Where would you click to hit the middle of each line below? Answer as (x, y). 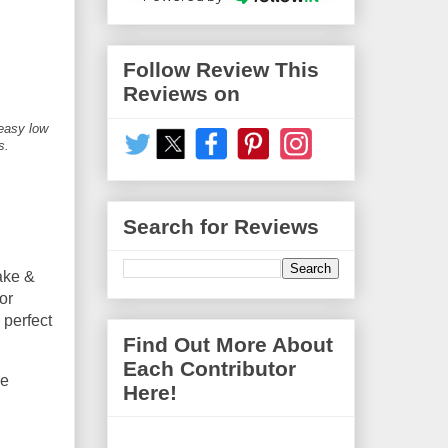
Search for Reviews (221, 226)
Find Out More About (228, 344)
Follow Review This (221, 70)
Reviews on (181, 94)
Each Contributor (209, 368)
